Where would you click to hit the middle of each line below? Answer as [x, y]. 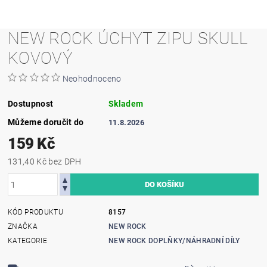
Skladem [126, 104]
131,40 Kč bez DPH [65, 162]
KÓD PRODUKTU [35, 212]
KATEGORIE [27, 241]
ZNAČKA [23, 226]
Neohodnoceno [92, 79]
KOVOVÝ [41, 58]
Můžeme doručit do [46, 122]
